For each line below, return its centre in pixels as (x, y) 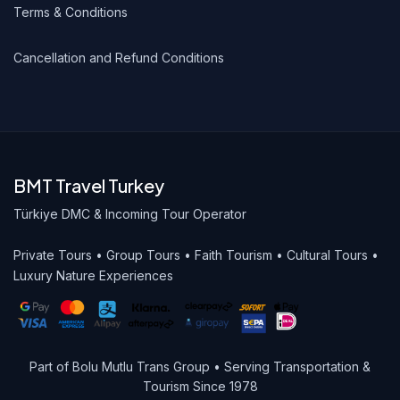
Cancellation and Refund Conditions (119, 57)
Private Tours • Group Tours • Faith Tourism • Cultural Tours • (196, 254)
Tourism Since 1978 (200, 386)
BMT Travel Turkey (89, 185)
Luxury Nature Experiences (93, 275)
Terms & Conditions (71, 12)
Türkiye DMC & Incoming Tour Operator (130, 213)
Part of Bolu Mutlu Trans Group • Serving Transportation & (200, 366)
